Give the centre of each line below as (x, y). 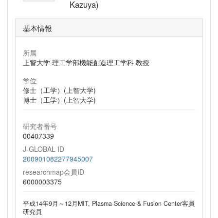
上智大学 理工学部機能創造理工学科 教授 (86, 62)
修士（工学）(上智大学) (59, 90)
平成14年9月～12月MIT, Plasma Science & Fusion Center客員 (109, 203)
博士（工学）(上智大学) (59, 100)
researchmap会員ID (54, 172)
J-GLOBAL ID (44, 149)
